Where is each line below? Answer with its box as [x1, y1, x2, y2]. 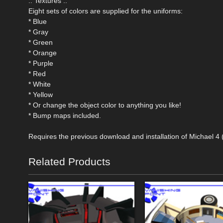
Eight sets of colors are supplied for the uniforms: [28, 6, 183, 15]
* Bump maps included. [28, 111, 101, 119]
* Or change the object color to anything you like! [28, 101, 181, 109]
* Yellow [28, 90, 53, 99]
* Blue [28, 17, 47, 25]
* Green [28, 38, 53, 46]
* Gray [28, 27, 48, 36]
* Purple [28, 59, 53, 67]
